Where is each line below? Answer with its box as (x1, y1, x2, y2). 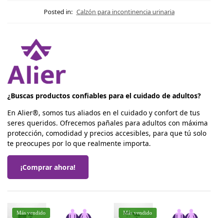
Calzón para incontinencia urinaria (76, 7, 175, 16)
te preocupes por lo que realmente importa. (7, 138, 151, 148)
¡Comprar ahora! (20, 162, 75, 172)
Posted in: (43, 7, 73, 16)
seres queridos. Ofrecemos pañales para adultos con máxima (7, 118, 208, 127)
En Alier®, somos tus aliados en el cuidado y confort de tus (7, 108, 200, 117)
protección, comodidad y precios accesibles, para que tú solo (7, 128, 206, 138)
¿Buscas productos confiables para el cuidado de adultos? (7, 91, 201, 100)
